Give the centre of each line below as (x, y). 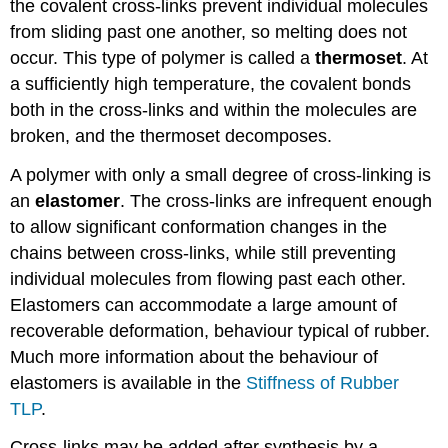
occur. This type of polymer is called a (163, 57)
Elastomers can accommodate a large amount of (204, 304)
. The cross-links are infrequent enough (276, 200)
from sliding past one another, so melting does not (209, 31)
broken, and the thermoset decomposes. (171, 135)
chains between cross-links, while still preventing (203, 252)
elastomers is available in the (128, 382)
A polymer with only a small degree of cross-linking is (221, 174)
